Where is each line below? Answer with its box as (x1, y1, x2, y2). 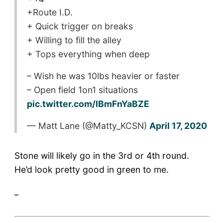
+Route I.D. (26, 6, 73, 17)
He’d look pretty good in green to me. (14, 164, 169, 175)
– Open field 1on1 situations (26, 84, 138, 95)
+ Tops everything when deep (26, 48, 150, 59)
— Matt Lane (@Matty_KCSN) (26, 120, 149, 131)
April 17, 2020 (149, 120, 207, 131)
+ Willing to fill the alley (26, 34, 121, 45)
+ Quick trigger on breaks (26, 20, 133, 31)
